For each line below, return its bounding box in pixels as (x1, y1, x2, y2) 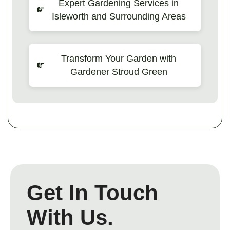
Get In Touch (27, 180, 158, 205)
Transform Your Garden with (61, 53, 176, 64)
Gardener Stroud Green (70, 66, 167, 77)
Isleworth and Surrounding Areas (51, 11, 186, 22)
